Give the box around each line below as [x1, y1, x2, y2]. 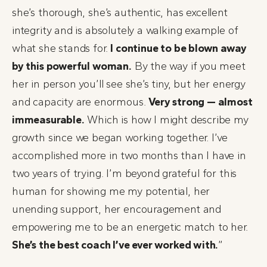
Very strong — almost [148, 95, 253, 108]
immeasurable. [12, 113, 85, 126]
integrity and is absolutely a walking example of [12, 23, 238, 37]
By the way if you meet [131, 59, 246, 73]
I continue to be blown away [110, 41, 247, 55]
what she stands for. [12, 41, 111, 55]
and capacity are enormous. [12, 95, 149, 108]
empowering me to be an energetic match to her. [12, 220, 248, 234]
